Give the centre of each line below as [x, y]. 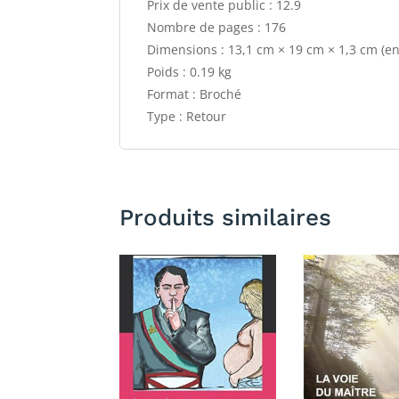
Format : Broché [195, 94]
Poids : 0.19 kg [190, 72]
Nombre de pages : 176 [217, 28]
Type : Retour [187, 117]
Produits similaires [226, 217]
